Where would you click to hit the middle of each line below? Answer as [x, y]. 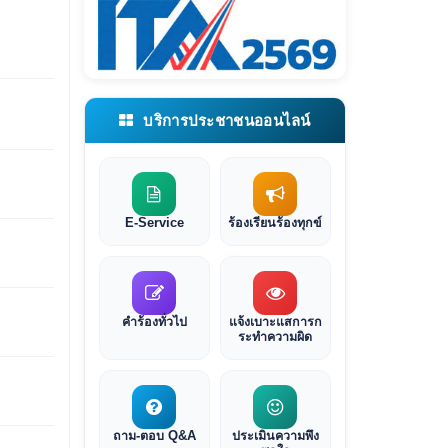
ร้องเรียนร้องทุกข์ [275, 223]
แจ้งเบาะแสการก [275, 322]
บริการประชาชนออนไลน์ [225, 121]
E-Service [154, 223]
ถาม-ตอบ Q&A [154, 436]
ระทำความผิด [275, 337]
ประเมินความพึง [275, 436]
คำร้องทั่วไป [154, 322]
